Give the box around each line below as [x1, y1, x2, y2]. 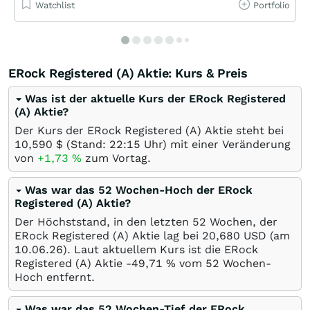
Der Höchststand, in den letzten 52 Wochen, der [15, 215, 277, 228]
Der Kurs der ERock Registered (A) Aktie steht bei [15, 123, 284, 137]
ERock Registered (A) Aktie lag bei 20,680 [15, 228, 240, 242]
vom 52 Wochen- [176, 256, 271, 270]
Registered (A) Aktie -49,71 [15, 256, 166, 270]
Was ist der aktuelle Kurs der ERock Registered [25, 91, 286, 105]
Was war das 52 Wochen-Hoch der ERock [25, 183, 253, 197]
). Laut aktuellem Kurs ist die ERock [63, 242, 258, 256]
